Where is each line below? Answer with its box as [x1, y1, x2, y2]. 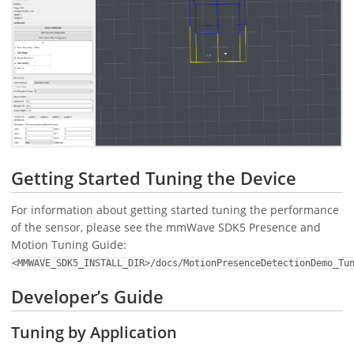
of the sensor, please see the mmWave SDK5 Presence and [11, 220, 321, 235]
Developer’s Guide [11, 284, 164, 310]
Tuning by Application [11, 322, 177, 344]
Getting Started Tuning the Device [11, 165, 296, 190]
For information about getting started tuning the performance [11, 202, 339, 218]
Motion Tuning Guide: [11, 237, 126, 253]
